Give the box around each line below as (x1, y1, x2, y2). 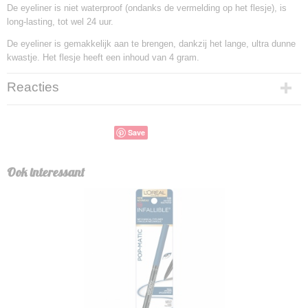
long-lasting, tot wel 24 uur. (7, 16, 113, 27)
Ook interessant (7, 164, 85, 180)
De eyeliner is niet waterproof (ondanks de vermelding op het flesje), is (7, 3, 287, 13)
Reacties (7, 80, 59, 94)
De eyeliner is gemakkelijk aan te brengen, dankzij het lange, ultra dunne (7, 38, 296, 49)
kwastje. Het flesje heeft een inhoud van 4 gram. (7, 52, 199, 63)
